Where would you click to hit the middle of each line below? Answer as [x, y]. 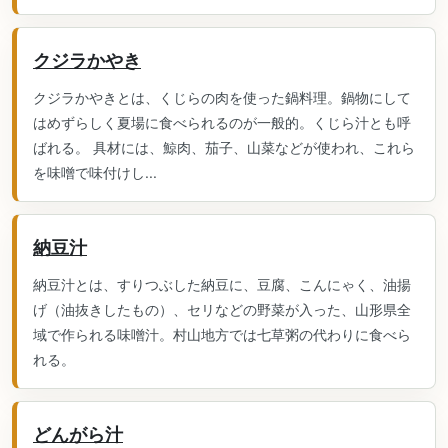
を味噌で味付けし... [95, 172]
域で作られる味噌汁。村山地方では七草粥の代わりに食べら [222, 334]
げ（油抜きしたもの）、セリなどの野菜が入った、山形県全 [222, 309]
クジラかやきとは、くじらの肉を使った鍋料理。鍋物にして [222, 97]
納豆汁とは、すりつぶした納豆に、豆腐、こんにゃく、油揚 [222, 284]
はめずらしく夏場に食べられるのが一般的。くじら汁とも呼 [222, 122]
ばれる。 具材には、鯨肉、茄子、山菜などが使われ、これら [224, 147]
